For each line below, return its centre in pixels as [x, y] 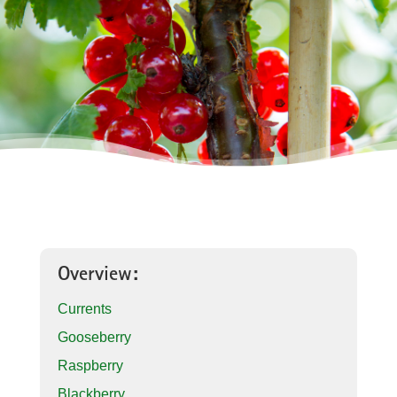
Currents [84, 309]
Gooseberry [94, 337]
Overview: [97, 276]
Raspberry [90, 366]
